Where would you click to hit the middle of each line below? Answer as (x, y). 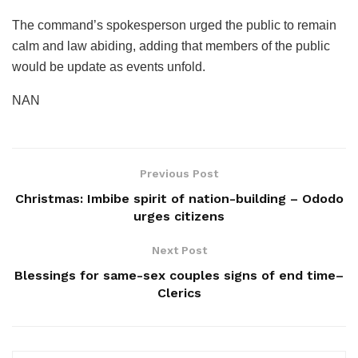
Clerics (179, 292)
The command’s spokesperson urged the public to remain (174, 25)
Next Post (179, 250)
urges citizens (179, 216)
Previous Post (179, 173)
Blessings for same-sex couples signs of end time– (179, 275)
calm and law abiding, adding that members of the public (171, 46)
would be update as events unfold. (109, 66)
